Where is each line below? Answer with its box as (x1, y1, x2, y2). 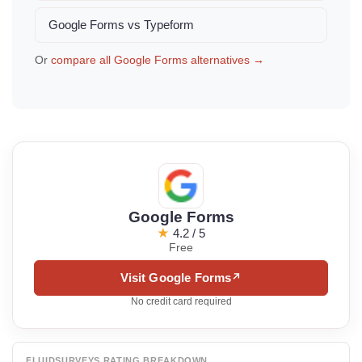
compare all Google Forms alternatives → (51, 53, 264, 67)
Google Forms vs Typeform (48, 18, 194, 32)
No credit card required (130, 296, 232, 308)
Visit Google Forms (120, 271, 232, 285)
